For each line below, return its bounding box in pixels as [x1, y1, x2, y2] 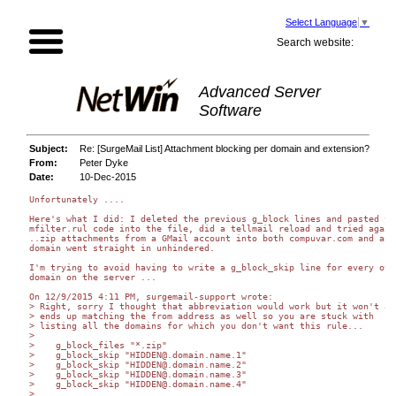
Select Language [286, 17, 357, 28]
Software [199, 102, 262, 119]
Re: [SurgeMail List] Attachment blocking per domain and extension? [80, 143, 369, 155]
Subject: [29, 143, 68, 155]
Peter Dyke [80, 157, 128, 169]
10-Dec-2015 [80, 171, 136, 183]
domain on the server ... [29, 272, 156, 283]
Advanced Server [199, 83, 321, 101]
